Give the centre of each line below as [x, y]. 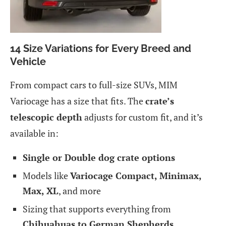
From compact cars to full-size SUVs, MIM [94, 84]
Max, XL [41, 190]
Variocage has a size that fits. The [78, 101]
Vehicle [28, 61]
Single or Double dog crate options [99, 157]
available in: [34, 133]
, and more [80, 190]
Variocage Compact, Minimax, [136, 175]
